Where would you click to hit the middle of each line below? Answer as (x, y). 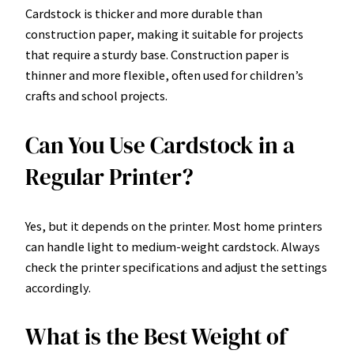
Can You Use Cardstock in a (160, 145)
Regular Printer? (109, 177)
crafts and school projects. (96, 96)
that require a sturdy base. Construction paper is (157, 55)
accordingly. (58, 287)
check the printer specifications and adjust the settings (176, 267)
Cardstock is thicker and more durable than (144, 14)
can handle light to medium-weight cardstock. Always (173, 246)
